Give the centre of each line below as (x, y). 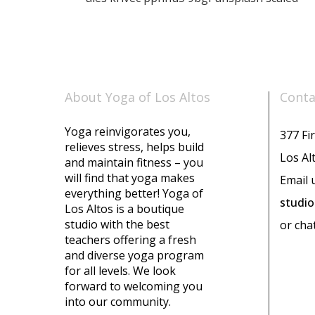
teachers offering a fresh (131, 240)
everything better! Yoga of (134, 194)
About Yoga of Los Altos (138, 97)
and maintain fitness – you (134, 163)
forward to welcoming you (134, 287)
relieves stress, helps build (135, 147)
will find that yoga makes (130, 178)
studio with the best (117, 225)
